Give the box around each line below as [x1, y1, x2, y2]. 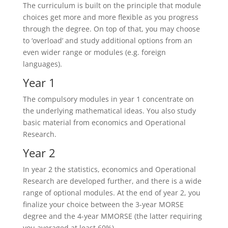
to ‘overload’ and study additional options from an [22, 36, 192, 45]
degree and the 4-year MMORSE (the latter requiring [22, 211, 202, 221]
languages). [22, 59, 62, 69]
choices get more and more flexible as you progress [22, 12, 198, 22]
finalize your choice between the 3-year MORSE [22, 199, 184, 209]
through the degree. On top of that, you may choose [22, 24, 200, 34]
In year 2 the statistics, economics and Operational [22, 164, 196, 174]
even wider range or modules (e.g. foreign [22, 47, 166, 57]
